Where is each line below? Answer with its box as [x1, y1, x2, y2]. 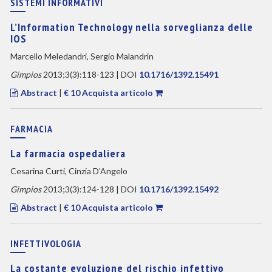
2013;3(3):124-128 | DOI [41, 184, 139, 194]
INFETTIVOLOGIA [10, 237, 81, 250]
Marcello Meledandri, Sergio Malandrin [10, 51, 154, 61]
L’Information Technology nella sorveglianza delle [10, 20, 253, 34]
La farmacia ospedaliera [10, 146, 126, 160]
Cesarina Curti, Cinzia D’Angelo [10, 166, 127, 176]
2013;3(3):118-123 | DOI [41, 69, 139, 80]
